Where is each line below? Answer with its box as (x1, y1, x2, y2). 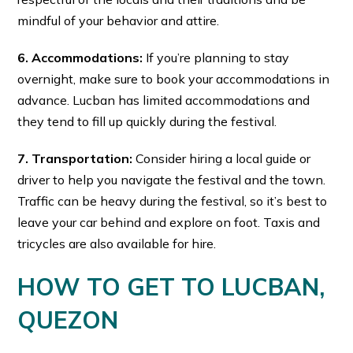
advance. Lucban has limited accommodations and (17, 92, 310, 109)
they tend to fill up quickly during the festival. (17, 113, 277, 130)
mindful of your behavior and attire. (17, 13, 220, 29)
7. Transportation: (17, 150, 133, 167)
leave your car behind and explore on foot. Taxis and (17, 214, 321, 231)
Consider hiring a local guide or (132, 150, 311, 167)
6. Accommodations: (17, 50, 143, 66)
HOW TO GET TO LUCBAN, (17, 272, 325, 303)
